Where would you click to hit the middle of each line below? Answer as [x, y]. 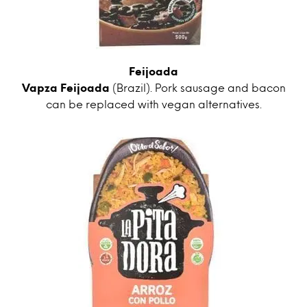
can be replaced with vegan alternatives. [153, 104]
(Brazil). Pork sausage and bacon [197, 88]
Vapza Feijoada [65, 88]
